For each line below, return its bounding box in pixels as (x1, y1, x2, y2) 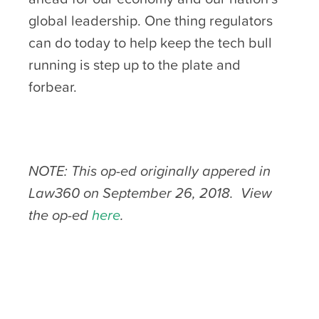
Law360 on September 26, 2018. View (28, 182, 272, 204)
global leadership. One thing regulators (28, 9, 273, 31)
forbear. (28, 75, 77, 98)
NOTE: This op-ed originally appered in (28, 159, 271, 182)
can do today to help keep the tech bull (28, 31, 272, 53)
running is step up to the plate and (28, 53, 241, 75)
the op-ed (28, 204, 92, 226)
